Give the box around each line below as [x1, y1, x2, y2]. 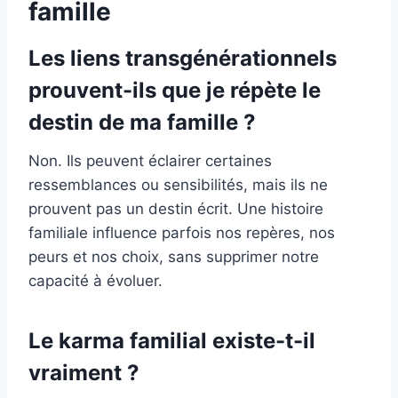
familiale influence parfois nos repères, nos [28, 224, 335, 243]
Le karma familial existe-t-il [28, 328, 315, 354]
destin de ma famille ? [28, 109, 256, 136]
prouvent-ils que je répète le [28, 77, 321, 104]
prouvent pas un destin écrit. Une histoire [28, 200, 323, 219]
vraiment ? [28, 360, 139, 386]
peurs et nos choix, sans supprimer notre [28, 248, 319, 267]
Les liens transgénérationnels [28, 45, 337, 72]
